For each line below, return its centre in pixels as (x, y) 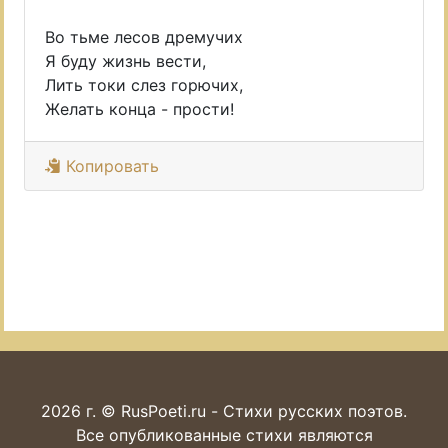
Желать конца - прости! (139, 109)
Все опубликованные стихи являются (224, 435)
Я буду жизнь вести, (125, 61)
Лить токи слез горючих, (144, 85)
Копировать (110, 166)
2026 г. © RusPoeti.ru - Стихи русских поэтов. (224, 411)
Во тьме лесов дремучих (144, 37)
